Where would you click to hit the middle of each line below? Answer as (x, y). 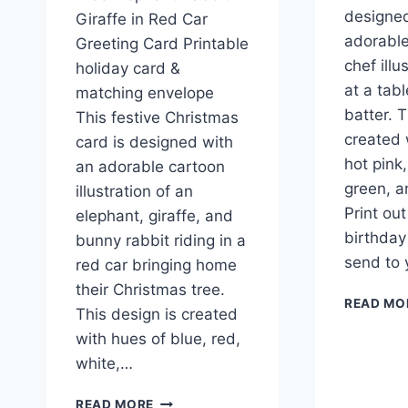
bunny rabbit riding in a (161, 240)
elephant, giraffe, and (154, 215)
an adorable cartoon (150, 166)
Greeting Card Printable (162, 43)
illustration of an (134, 191)
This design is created (157, 314)
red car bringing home (156, 265)
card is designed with (154, 142)
